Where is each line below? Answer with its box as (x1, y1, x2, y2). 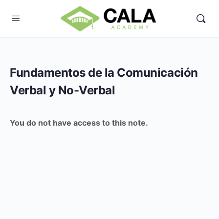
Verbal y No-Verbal (10, 83, 115, 97)
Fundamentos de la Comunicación (10, 66, 198, 80)
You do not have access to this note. (10, 118, 148, 128)
